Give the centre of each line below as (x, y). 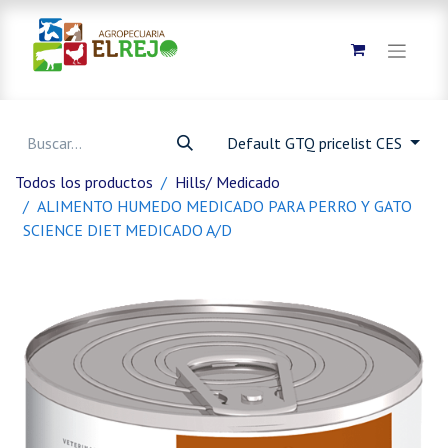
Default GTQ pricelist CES (317, 143)
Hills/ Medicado (227, 182)
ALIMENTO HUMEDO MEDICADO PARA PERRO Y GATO (224, 206)
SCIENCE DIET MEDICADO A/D (127, 230)
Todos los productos (84, 182)
